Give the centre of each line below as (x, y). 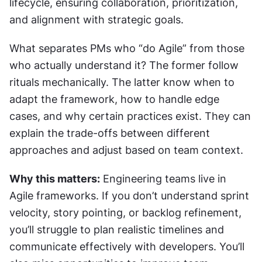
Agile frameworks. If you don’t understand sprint (129, 195)
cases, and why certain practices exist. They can (130, 116)
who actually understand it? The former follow (124, 65)
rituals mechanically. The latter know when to (122, 82)
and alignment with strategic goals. (96, 19)
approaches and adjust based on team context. (126, 150)
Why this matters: (55, 178)
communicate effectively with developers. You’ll (127, 246)
